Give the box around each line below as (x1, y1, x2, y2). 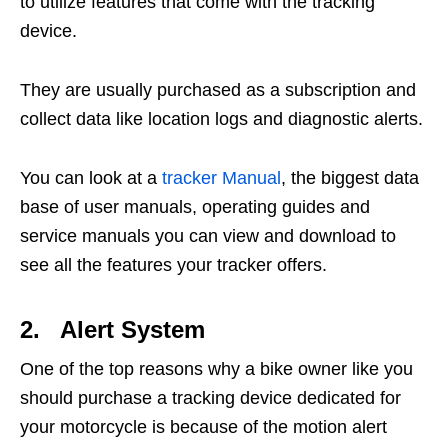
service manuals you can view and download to (20, 226, 396, 247)
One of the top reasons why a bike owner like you (20, 359, 413, 380)
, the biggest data (281, 168, 419, 189)
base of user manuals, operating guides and (20, 197, 370, 218)
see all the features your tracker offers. (20, 255, 327, 276)
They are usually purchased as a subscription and (20, 80, 416, 101)
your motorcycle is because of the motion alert (20, 417, 387, 438)
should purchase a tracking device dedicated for (20, 388, 401, 409)
